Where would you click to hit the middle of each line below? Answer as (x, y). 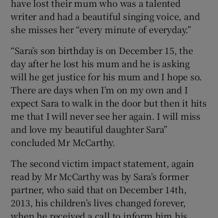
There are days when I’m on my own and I (99, 89)
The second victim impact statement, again (103, 163)
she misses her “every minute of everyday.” (101, 29)
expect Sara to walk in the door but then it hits (109, 102)
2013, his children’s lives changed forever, (98, 202)
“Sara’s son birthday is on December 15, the (102, 50)
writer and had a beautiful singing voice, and (105, 16)
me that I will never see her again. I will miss (106, 116)
